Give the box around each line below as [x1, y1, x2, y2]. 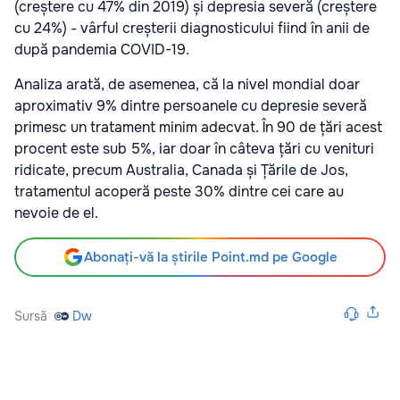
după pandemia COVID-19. [14, 39, 189, 59]
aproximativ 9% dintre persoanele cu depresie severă [14, 96, 367, 115]
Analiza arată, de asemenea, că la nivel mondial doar [14, 74, 360, 94]
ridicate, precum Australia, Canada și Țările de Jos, [14, 160, 348, 179]
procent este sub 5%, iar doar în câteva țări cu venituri [14, 138, 374, 158]
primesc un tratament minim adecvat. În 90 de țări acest [14, 117, 382, 137]
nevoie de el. [14, 203, 98, 222]
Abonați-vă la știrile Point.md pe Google [84, 247, 337, 266]
